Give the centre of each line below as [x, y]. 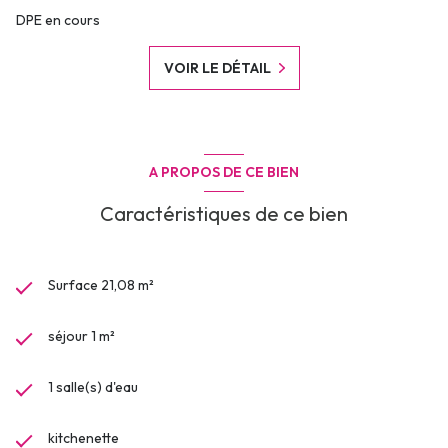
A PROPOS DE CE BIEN [224, 172]
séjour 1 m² [81, 336]
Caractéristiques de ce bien [224, 214]
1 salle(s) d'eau [93, 387]
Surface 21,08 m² [101, 285]
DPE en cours [58, 19]
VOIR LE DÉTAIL [217, 67]
